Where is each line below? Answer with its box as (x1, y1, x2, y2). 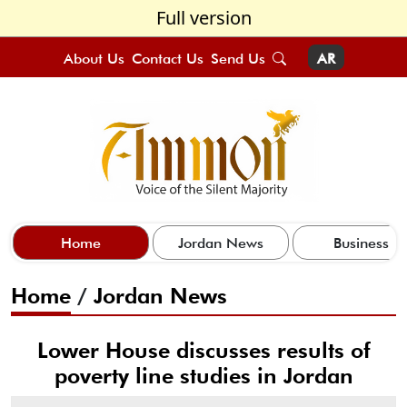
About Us (63, 50, 124, 67)
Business (333, 233, 389, 252)
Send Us (210, 50, 265, 67)
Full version (155, 5, 252, 30)
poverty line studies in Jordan (54, 362, 353, 389)
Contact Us (131, 50, 203, 67)
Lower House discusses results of (36, 336, 371, 363)
